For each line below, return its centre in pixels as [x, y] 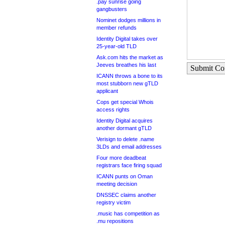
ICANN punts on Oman [125, 176]
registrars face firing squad [129, 165]
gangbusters [112, 9]
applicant [107, 91]
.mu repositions [115, 221]
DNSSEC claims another [126, 195]
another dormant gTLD [124, 128]
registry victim [114, 202]
